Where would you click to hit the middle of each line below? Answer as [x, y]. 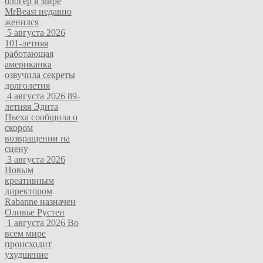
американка [28, 64]
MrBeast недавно [38, 11]
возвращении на [37, 138]
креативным [29, 180]
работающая [29, 53]
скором [19, 127]
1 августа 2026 [36, 222]
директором [28, 191]
